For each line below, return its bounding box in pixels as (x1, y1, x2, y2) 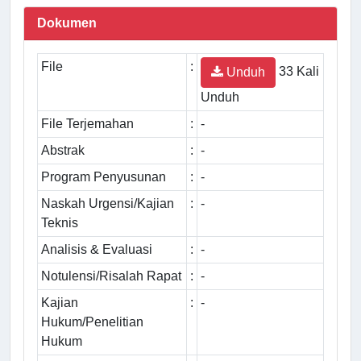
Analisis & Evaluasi (41, 243, 152, 257)
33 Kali (276, 64, 319, 79)
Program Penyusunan (41, 170, 166, 185)
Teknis (41, 216, 78, 230)
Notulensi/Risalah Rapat (41, 269, 181, 284)
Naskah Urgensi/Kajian (41, 197, 174, 211)
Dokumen (37, 16, 97, 31)
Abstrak (41, 143, 85, 158)
